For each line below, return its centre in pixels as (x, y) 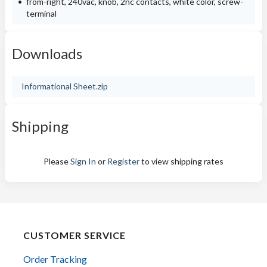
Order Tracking (55, 259)
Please (57, 161)
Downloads (47, 53)
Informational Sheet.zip (65, 86)
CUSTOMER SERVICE (74, 235)
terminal (41, 13)
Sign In (83, 161)
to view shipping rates (181, 161)
